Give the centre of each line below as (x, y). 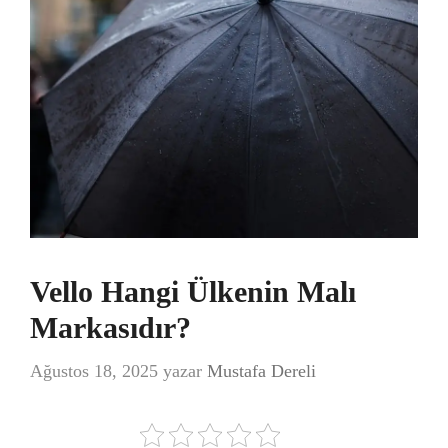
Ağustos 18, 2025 (94, 371)
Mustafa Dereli (261, 371)
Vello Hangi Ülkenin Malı (193, 291)
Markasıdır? (110, 327)
